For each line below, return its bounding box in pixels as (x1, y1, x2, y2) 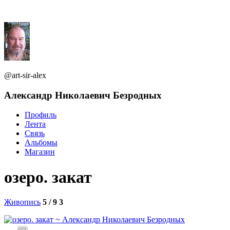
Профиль (25, 110, 56, 120)
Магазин (25, 147, 55, 157)
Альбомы (25, 138, 57, 147)
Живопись (4, 198, 41, 207)
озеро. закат (4, 167, 92, 186)
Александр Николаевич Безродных (4, 89, 162, 101)
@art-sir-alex (4, 71, 46, 80)
